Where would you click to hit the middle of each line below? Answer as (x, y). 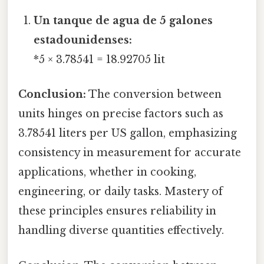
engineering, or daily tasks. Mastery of (121, 192)
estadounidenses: (83, 40)
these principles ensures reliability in (117, 211)
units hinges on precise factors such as (121, 114)
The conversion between (154, 95)
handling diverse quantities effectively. (121, 231)
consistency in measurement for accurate (130, 153)
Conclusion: (52, 95)
